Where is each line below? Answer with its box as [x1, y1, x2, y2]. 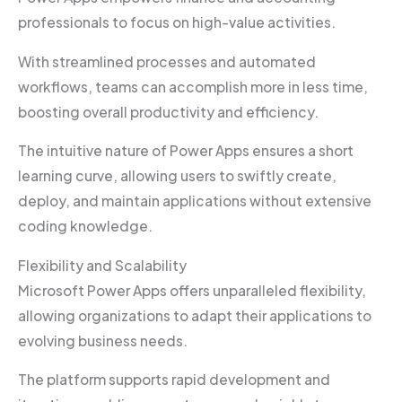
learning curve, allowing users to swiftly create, [18, 167, 336, 185]
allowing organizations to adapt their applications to [18, 306, 371, 324]
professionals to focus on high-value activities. [18, 13, 338, 31]
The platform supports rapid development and [18, 371, 330, 389]
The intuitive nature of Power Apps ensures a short [18, 142, 354, 160]
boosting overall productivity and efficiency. [18, 102, 321, 120]
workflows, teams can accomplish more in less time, [18, 77, 368, 95]
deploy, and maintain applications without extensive [18, 192, 371, 210]
